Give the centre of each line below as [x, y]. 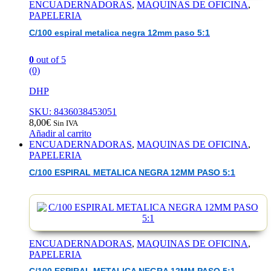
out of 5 [50, 60]
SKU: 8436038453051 [73, 112]
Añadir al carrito [60, 134]
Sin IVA [66, 123]
